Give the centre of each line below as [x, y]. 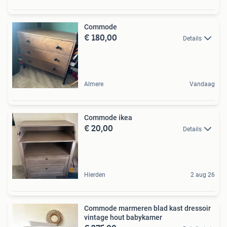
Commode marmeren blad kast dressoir [147, 208]
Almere [94, 84]
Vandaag [202, 84]
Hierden [95, 175]
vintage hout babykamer [123, 217]
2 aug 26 [203, 175]
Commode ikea [108, 118]
